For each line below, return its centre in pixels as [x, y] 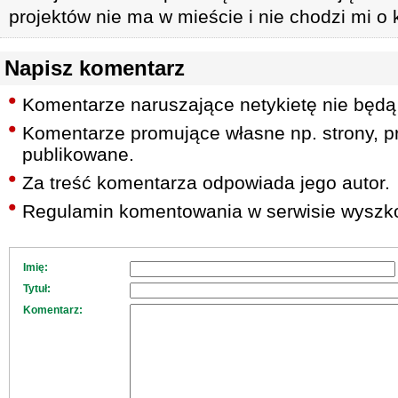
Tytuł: [37, 289]
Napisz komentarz [95, 68]
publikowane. [78, 154]
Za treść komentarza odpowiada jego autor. [206, 183]
